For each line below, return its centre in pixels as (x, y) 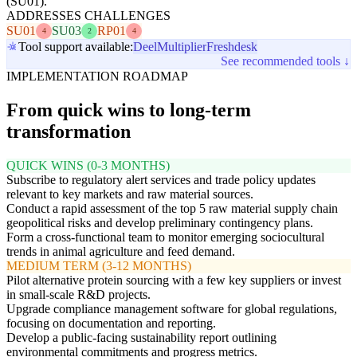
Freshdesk (232, 46)
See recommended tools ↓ (285, 61)
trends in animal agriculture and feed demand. (121, 251)
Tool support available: (76, 46)
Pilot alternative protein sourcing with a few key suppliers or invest (174, 280)
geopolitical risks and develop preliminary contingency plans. (160, 222)
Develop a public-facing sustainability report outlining (141, 337)
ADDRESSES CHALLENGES (88, 15)
